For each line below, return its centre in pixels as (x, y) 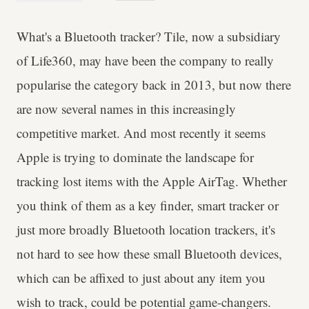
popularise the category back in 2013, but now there (154, 84)
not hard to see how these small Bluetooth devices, (149, 253)
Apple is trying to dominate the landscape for (135, 157)
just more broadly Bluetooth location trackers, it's (146, 229)
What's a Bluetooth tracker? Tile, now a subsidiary (149, 36)
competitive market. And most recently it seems (141, 133)
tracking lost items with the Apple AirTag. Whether (152, 181)
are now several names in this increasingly (126, 109)
